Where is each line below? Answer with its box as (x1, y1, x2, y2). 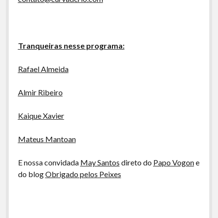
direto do (119, 158, 153, 167)
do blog (18, 169, 45, 179)
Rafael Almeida (18, 64, 69, 73)
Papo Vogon (153, 158, 194, 167)
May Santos (80, 158, 120, 167)
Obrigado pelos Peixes (45, 169, 121, 179)
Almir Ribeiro (18, 88, 63, 97)
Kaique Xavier (18, 111, 64, 120)
